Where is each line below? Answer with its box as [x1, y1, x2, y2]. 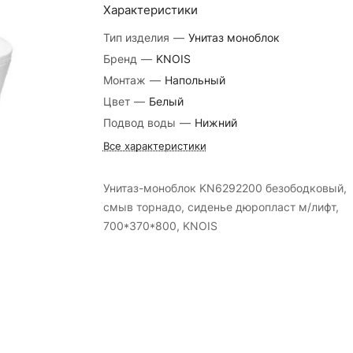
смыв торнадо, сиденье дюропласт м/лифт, [102, 200, 339, 214]
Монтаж [102, 73, 149, 87]
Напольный [164, 73, 225, 87]
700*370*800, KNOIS [102, 219, 217, 232]
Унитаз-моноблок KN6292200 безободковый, [102, 181, 347, 195]
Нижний [194, 116, 237, 129]
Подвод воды [102, 116, 179, 129]
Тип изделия [102, 31, 173, 44]
